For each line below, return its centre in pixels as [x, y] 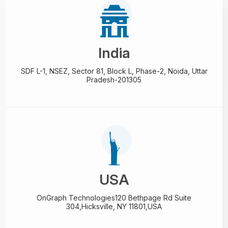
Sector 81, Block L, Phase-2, [119, 71]
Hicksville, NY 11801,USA [122, 206]
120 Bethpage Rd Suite [153, 198]
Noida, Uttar [187, 71]
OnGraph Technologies [76, 198]
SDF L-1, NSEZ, [46, 71]
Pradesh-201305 [114, 80]
